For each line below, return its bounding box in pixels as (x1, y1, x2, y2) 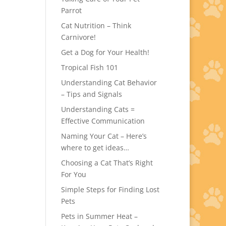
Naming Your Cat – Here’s (61, 131, 147, 141)
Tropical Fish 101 (61, 63, 118, 72)
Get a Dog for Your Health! (61, 47, 149, 57)
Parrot (61, 6, 82, 15)
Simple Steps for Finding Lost (61, 185, 159, 194)
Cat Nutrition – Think (61, 21, 131, 30)
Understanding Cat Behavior (61, 78, 157, 87)
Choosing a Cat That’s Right (61, 158, 153, 167)
